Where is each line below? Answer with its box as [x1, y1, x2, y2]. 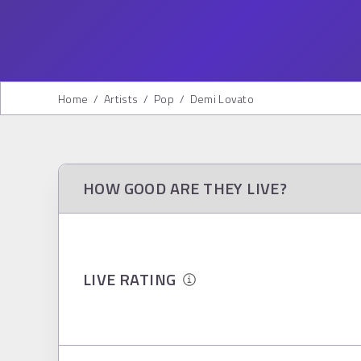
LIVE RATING [83, 266, 184, 292]
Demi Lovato [189, 90, 255, 107]
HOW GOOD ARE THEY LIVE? [83, 176, 288, 201]
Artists [104, 90, 139, 107]
